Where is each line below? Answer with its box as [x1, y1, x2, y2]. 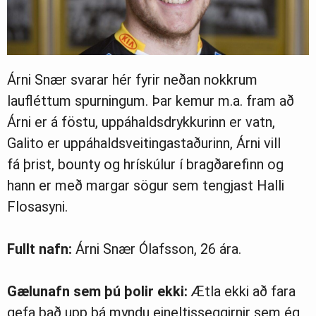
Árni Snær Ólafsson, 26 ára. [75, 241, 241, 258]
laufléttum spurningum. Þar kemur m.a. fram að [7, 92, 294, 110]
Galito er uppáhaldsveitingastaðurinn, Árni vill [7, 135, 281, 152]
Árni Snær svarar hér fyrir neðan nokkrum [7, 71, 257, 89]
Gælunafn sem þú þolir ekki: [7, 283, 191, 300]
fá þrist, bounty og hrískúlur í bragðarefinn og [7, 156, 284, 174]
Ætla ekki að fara [191, 283, 296, 300]
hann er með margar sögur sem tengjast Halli [7, 177, 284, 195]
